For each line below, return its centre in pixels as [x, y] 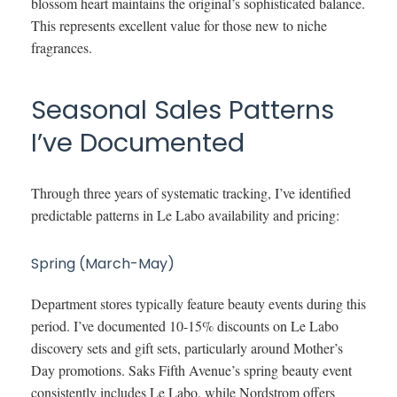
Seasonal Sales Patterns [183, 109]
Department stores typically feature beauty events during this [198, 303]
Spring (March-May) [103, 263]
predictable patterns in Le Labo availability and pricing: [185, 214]
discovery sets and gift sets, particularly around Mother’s [187, 347]
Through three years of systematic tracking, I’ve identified [191, 192]
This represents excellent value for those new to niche [179, 25]
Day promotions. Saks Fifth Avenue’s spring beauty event [191, 370]
